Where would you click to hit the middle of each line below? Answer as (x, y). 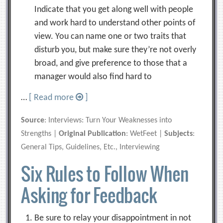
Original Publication (93, 134)
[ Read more (53, 98)
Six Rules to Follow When (105, 173)
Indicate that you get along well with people (114, 9)
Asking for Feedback (89, 195)
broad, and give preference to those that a (111, 63)
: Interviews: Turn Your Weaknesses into (108, 120)
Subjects (179, 134)
